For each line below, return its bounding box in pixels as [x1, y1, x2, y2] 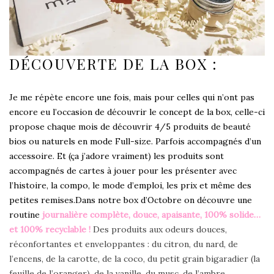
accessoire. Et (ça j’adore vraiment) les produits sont [9, 150, 224, 161]
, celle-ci [231, 106, 265, 117]
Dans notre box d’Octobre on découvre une [75, 194, 252, 206]
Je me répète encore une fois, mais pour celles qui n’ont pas [9, 91, 254, 103]
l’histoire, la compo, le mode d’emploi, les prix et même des [9, 179, 251, 191]
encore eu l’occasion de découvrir [9, 106, 149, 117]
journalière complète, [42, 209, 133, 220]
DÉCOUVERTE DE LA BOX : [9, 53, 218, 73]
